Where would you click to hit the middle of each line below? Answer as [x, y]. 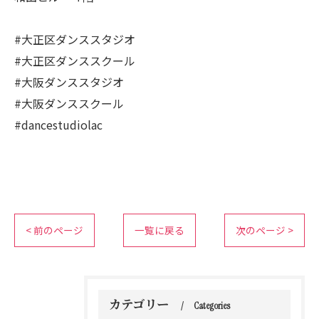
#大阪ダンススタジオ [69, 82]
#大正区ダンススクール [75, 61]
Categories [212, 306]
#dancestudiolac [58, 125]
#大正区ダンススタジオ [75, 39]
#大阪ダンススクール [69, 103]
